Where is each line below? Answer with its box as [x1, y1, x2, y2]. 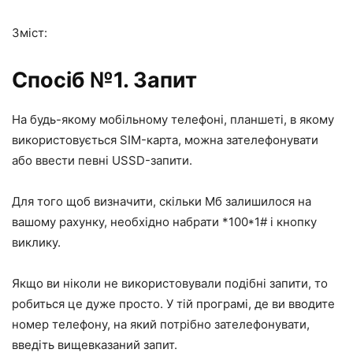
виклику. [12, 235, 61, 251]
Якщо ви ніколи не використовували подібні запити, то [12, 276, 328, 292]
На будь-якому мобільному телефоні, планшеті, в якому [12, 112, 334, 128]
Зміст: [12, 25, 47, 41]
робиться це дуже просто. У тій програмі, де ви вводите [12, 296, 335, 312]
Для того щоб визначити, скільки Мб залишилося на [12, 194, 311, 210]
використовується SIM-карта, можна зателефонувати [12, 132, 318, 148]
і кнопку [267, 214, 317, 230]
